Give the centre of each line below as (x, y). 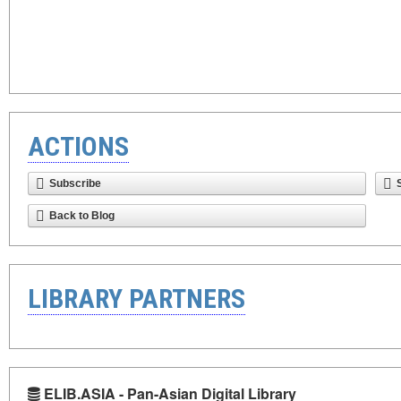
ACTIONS (78, 146)
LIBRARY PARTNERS (137, 299)
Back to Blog (82, 216)
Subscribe (75, 183)
